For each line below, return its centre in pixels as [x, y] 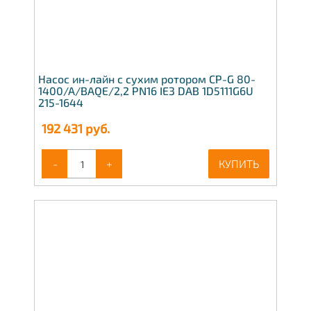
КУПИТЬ [239, 164]
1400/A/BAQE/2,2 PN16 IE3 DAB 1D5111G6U [146, 91]
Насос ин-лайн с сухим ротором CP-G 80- [147, 79]
